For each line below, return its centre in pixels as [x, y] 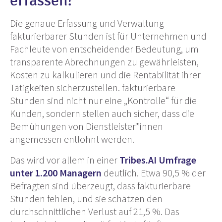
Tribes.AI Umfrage [158, 160]
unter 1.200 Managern [56, 173]
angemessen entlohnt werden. [72, 139]
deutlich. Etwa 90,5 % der [154, 173]
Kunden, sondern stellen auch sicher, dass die [102, 113]
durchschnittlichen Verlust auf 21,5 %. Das [95, 212]
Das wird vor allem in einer [65, 160]
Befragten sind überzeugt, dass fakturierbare [100, 186]
